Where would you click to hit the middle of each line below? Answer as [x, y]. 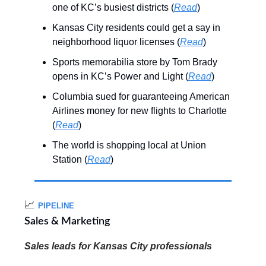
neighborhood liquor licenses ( [116, 42]
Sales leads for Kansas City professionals [118, 246]
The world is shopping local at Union [129, 145]
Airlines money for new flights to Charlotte [140, 111]
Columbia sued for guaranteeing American [141, 97]
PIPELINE [56, 206]
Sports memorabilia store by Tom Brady [135, 62]
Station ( [70, 160]
